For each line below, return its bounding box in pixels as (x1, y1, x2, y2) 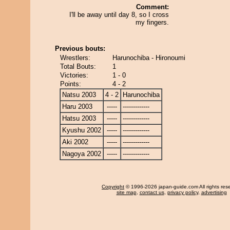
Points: (60, 80, 81, 88)
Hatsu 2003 (62, 114, 96, 122)
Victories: (60, 71, 88, 79)
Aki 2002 (62, 138, 88, 146)
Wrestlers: (60, 54, 90, 62)
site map (116, 189, 137, 195)
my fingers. (136, 18, 169, 26)
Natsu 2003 (62, 91, 96, 99)
